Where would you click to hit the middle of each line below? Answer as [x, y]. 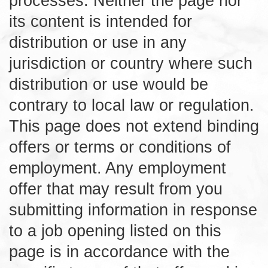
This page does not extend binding [134, 126]
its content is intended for [100, 21]
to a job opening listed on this [115, 230]
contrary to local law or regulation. [132, 105]
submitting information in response [133, 209]
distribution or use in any [98, 42]
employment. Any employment [118, 167]
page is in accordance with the [119, 251]
